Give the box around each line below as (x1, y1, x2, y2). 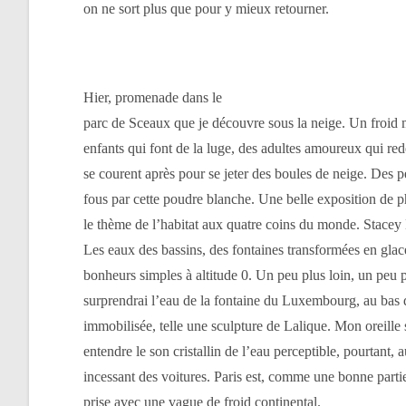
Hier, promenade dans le (83, 90, 222, 105)
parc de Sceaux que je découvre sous (83, 115, 297, 130)
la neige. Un (297, 115, 367, 130)
